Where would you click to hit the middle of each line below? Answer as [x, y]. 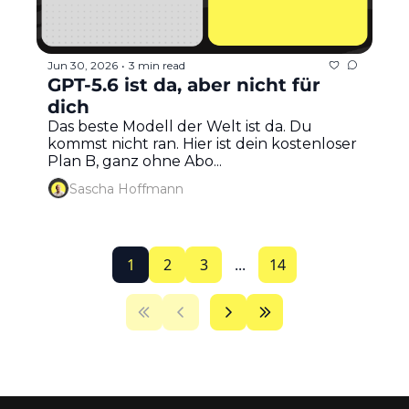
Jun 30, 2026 [83, 65]
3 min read [157, 65]
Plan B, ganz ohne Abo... [135, 162]
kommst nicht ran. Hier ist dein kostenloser [202, 144]
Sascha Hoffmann [126, 189]
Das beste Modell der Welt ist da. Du [180, 127]
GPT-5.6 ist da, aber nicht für [184, 85]
